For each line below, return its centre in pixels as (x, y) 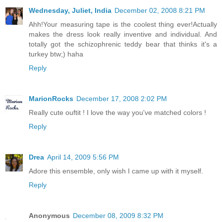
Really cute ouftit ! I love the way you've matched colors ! (117, 112)
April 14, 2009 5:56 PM (83, 157)
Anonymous (49, 215)
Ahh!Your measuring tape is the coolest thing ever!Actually (123, 24)
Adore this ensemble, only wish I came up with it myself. (116, 171)
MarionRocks (51, 98)
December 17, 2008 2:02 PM (122, 98)
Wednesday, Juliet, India (70, 10)
